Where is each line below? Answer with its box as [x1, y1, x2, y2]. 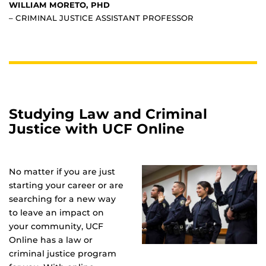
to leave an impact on [9, 207, 104, 218]
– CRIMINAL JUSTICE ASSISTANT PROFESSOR [9, 13, 194, 23]
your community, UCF [9, 221, 103, 232]
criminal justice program [9, 248, 116, 259]
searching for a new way [9, 194, 116, 205]
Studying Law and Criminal [9, 106, 207, 123]
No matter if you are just [9, 166, 115, 178]
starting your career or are [9, 180, 123, 191]
